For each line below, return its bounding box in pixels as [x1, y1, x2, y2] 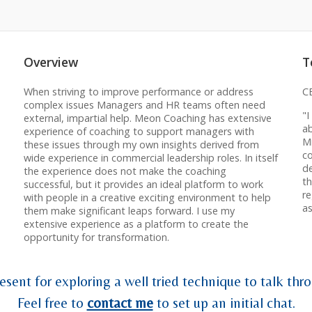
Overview [23, 54, 78, 70]
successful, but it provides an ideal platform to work [23, 178, 263, 192]
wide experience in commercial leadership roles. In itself [23, 151, 278, 165]
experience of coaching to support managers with [23, 125, 254, 139]
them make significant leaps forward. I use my [23, 204, 235, 218]
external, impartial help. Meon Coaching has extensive [23, 111, 272, 125]
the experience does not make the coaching [23, 164, 226, 178]
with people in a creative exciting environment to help [23, 191, 271, 205]
